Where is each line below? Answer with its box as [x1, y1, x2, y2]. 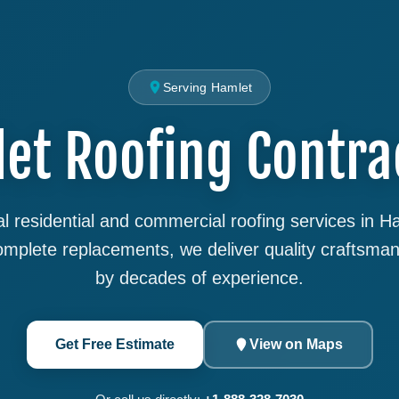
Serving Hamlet [162, 80, 253, 94]
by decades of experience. [95, 268, 304, 288]
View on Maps [248, 337, 343, 352]
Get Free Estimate [54, 337, 175, 352]
